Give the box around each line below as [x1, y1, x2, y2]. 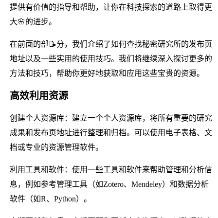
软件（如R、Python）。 [10, 194, 91, 203]
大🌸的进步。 [10, 17, 56, 26]
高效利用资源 [10, 90, 68, 101]
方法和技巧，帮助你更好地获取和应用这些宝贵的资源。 [10, 69, 204, 77]
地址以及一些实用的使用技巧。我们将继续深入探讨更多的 [10, 54, 212, 63]
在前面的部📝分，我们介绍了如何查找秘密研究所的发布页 [10, 39, 212, 48]
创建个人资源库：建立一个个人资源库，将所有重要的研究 [10, 113, 212, 122]
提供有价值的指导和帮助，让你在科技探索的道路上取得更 [10, 2, 212, 11]
